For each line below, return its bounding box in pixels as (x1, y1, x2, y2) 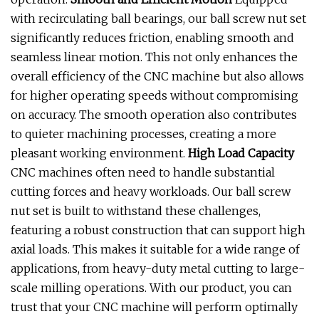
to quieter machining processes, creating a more (11, 127, 276, 141)
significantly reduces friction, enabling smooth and (11, 31, 294, 45)
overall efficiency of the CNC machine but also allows (11, 69, 304, 83)
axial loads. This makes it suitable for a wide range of (11, 242, 300, 256)
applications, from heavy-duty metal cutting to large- (11, 261, 305, 276)
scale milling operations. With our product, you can (11, 281, 292, 295)
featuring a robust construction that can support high (11, 223, 305, 237)
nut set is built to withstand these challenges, (11, 204, 261, 218)
